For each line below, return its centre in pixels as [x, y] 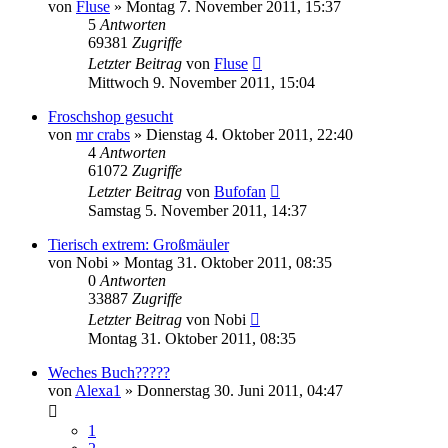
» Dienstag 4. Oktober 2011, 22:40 [241, 134]
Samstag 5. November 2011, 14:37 [197, 210]
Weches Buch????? [109, 372]
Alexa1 [98, 390]
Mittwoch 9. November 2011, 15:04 [201, 82]
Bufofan [240, 191]
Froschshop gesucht [110, 116]
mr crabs [103, 134]
